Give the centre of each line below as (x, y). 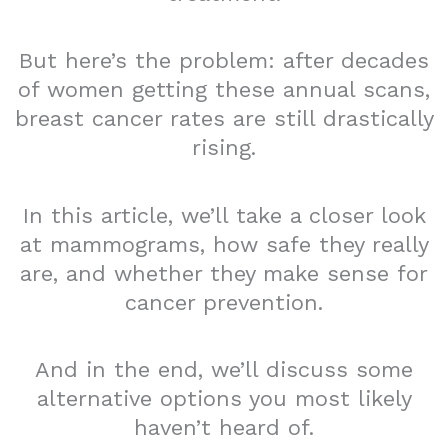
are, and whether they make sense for (224, 273)
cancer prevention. (224, 302)
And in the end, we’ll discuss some (224, 370)
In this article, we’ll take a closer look (224, 215)
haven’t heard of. (224, 428)
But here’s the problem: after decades (224, 61)
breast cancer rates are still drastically (224, 119)
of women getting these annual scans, (224, 90)
